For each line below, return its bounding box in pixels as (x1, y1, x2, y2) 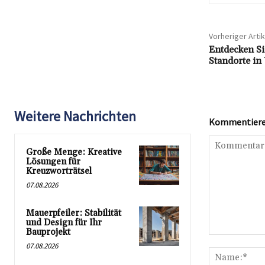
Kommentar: (208, 235, 254, 246)
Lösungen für (26, 156, 80, 168)
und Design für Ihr (26, 217, 102, 229)
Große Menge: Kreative (26, 147, 122, 159)
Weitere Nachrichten (14, 107, 136, 126)
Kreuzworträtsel (26, 166, 92, 177)
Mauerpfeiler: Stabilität (26, 208, 121, 219)
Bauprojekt (26, 227, 70, 238)
